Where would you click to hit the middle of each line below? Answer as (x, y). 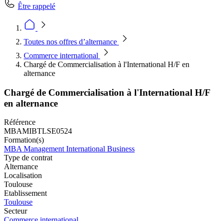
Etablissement (25, 193)
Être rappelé (37, 6)
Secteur (16, 211)
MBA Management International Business (69, 149)
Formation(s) (24, 140)
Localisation (23, 176)
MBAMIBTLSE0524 (38, 131)
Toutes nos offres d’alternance (71, 42)
